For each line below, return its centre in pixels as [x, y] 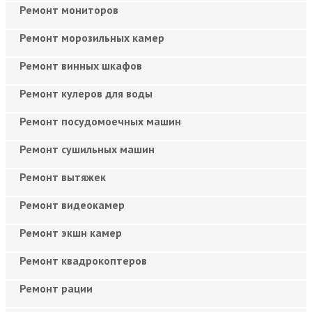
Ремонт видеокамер [72, 204]
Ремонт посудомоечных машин [100, 121]
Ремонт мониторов [69, 9]
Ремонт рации [56, 288]
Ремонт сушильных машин [87, 149]
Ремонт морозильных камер [92, 37]
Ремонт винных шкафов [81, 65]
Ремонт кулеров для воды [86, 93]
